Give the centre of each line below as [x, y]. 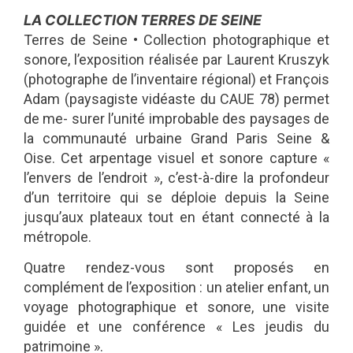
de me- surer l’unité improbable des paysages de [176, 118]
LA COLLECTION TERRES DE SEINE [143, 20]
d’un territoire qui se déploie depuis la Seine [176, 197]
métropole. [58, 236]
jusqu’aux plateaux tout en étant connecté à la [176, 217]
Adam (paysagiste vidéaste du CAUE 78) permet [176, 98]
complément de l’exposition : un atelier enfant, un [176, 288]
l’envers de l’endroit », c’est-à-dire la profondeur [176, 177]
